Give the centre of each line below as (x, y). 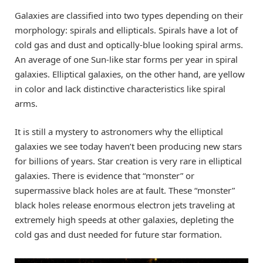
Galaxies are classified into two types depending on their (129, 16)
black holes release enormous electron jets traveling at (125, 205)
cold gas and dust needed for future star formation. (118, 235)
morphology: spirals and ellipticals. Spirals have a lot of (126, 30)
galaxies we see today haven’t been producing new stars (128, 146)
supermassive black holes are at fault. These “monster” (125, 190)
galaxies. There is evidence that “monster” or (104, 176)
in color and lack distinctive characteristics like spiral (120, 89)
